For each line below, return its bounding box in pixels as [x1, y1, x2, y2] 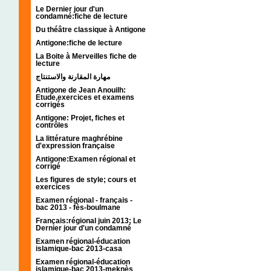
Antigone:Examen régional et [36, 154, 135, 163]
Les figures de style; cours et [36, 175, 136, 184]
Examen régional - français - [36, 195, 132, 204]
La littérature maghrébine [36, 134, 123, 143]
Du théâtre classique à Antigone [36, 25, 146, 34]
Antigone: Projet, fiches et [36, 113, 125, 122]
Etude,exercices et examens [36, 93, 134, 102]
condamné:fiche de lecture [36, 11, 128, 21]
